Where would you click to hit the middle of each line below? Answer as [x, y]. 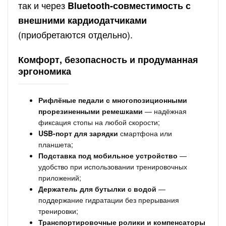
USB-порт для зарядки [78, 133]
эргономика [45, 71]
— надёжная [165, 111]
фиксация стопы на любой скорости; [99, 122]
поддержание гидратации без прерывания [109, 200]
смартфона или [145, 133]
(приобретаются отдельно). [75, 34]
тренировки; [58, 211]
